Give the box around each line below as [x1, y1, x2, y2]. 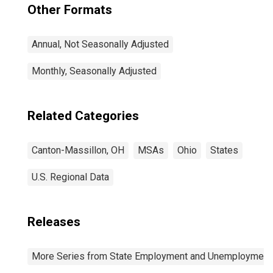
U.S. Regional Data [32, 171, 109, 183]
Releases [27, 214, 80, 229]
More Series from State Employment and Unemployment [32, 250, 272, 262]
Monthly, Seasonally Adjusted [32, 65, 157, 77]
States [210, 144, 238, 156]
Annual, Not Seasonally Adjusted [32, 38, 169, 50]
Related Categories [27, 108, 139, 123]
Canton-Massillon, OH [32, 144, 124, 156]
